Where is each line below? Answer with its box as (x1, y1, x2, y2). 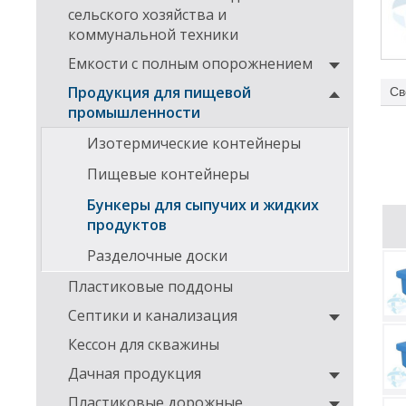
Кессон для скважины (68, 334, 219, 354)
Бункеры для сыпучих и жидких (87, 195, 319, 215)
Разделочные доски (87, 246, 227, 266)
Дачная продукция (68, 363, 201, 383)
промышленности (68, 102, 200, 122)
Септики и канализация (68, 305, 237, 325)
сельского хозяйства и (68, 5, 227, 24)
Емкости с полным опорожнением (68, 53, 313, 73)
